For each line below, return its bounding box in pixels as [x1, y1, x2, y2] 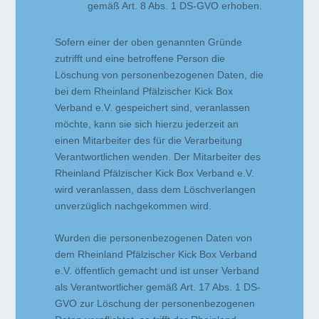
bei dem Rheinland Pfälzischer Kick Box [55, 85, 234, 97]
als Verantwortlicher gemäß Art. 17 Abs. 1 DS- [55, 281, 261, 293]
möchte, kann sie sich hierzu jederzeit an [55, 117, 239, 130]
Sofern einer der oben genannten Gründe [55, 36, 243, 48]
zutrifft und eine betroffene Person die [55, 52, 226, 64]
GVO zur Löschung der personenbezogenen [55, 298, 256, 310]
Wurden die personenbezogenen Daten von [55, 232, 253, 244]
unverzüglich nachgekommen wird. [55, 199, 212, 211]
